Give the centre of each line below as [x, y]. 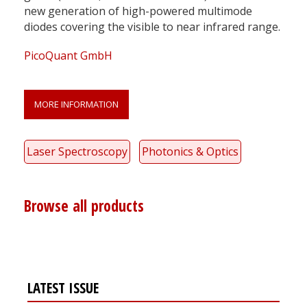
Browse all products [84, 206]
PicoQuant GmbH [68, 55]
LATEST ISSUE [63, 287]
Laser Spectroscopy [77, 151]
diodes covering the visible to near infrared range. [152, 26]
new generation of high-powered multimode [138, 11]
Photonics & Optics [190, 151]
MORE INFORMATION [76, 104]
